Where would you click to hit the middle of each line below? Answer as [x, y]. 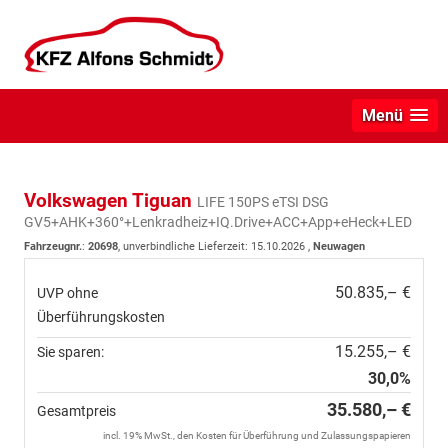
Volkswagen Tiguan [110, 200]
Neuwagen [339, 246]
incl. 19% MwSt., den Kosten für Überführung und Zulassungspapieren [257, 435]
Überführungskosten [101, 316]
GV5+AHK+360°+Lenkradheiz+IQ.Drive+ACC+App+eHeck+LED [218, 221]
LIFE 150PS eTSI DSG [263, 201]
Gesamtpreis [76, 410]
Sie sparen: [70, 351]
